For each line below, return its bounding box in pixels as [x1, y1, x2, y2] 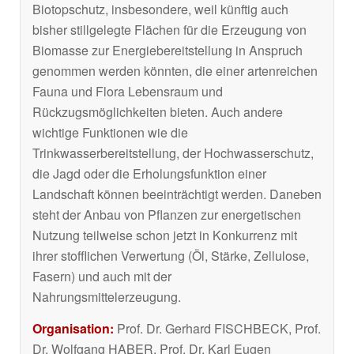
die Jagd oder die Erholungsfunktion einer [32, 164, 266, 183]
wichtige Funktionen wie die [32, 123, 188, 142]
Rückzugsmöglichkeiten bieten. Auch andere [32, 103, 283, 122]
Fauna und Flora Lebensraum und [32, 82, 223, 101]
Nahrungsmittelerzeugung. [32, 288, 181, 307]
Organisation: [32, 319, 114, 338]
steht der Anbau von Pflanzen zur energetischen [32, 205, 301, 224]
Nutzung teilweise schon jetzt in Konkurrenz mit [32, 226, 297, 245]
